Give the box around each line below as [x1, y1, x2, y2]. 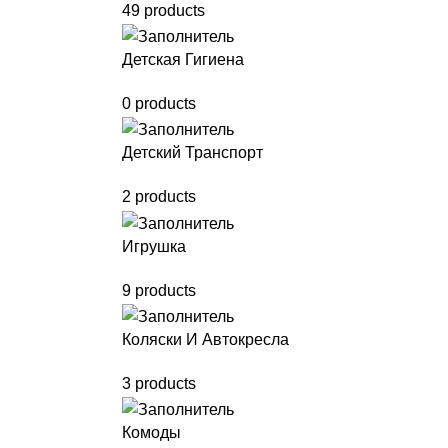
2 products [122, 188, 196, 206]
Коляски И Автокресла [122, 330, 289, 348]
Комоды [122, 424, 181, 442]
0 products [122, 95, 196, 113]
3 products [122, 374, 196, 392]
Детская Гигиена [122, 51, 244, 69]
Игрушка [122, 237, 186, 255]
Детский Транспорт [122, 144, 263, 162]
